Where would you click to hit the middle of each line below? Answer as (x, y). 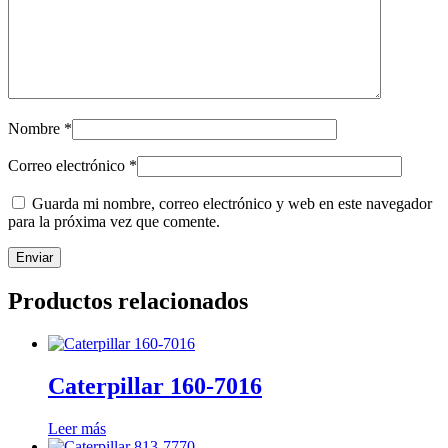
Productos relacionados (128, 301)
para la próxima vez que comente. (114, 222)
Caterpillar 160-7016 (155, 386)
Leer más (77, 429)
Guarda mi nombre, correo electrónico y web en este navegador (232, 204)
